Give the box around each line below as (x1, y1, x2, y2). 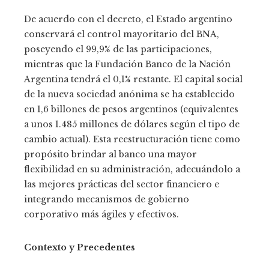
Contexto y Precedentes (24, 241, 135, 253)
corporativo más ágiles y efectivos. (24, 208, 179, 220)
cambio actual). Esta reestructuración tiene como (24, 133, 240, 145)
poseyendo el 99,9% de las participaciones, (24, 43, 212, 55)
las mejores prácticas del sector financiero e (24, 178, 219, 190)
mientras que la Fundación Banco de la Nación (24, 58, 231, 70)
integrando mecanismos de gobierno (24, 193, 189, 205)
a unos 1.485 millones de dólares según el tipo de (24, 118, 240, 130)
